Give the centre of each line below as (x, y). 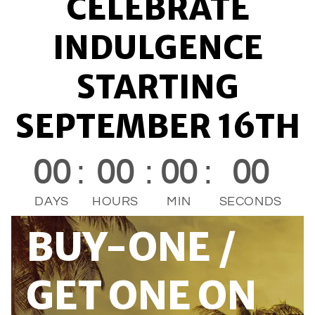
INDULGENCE (157, 48)
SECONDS (251, 202)
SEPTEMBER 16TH (157, 127)
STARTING (157, 88)
